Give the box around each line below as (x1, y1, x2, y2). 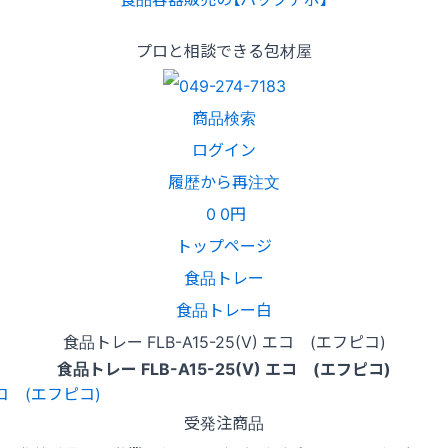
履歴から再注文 (168, 168, 280, 193)
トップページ (176, 232, 272, 257)
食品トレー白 (176, 296, 272, 321)
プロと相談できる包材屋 (136, 38, 312, 63)
